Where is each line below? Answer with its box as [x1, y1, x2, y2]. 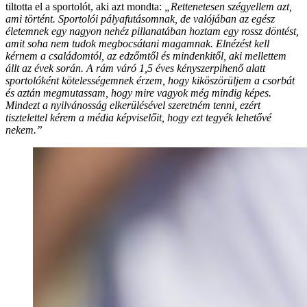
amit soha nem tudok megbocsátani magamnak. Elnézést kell [5, 37, 269, 49]
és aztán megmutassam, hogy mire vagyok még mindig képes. [5, 86, 271, 99]
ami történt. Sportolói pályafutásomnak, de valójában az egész [5, 12, 275, 25]
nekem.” [5, 123, 42, 136]
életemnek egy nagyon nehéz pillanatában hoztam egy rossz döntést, [5, 25, 299, 37]
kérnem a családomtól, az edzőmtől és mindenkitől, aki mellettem [5, 49, 286, 62]
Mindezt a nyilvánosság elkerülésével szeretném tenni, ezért [5, 99, 260, 111]
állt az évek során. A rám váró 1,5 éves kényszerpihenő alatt [5, 62, 265, 74]
